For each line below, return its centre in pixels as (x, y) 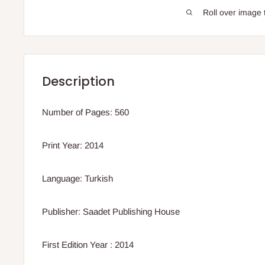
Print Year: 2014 (73, 145)
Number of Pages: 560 (85, 112)
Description (78, 81)
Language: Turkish (77, 178)
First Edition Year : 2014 (88, 245)
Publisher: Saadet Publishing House (111, 211)
